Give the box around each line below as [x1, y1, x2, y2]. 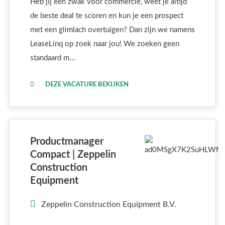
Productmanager [30, 136, 103, 147]
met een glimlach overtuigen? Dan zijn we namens [30, 26, 195, 34]
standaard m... [30, 54, 75, 62]
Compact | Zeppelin [30, 149, 116, 160]
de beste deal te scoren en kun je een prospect [30, 12, 183, 20]
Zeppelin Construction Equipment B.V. [41, 200, 177, 209]
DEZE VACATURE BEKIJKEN [45, 81, 129, 87]
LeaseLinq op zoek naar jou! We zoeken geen [30, 40, 179, 48]
